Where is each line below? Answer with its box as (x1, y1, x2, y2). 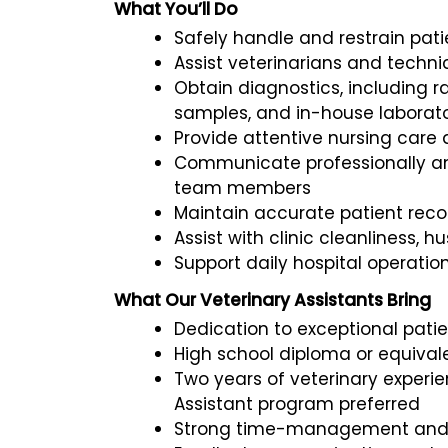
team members (174, 175, 311, 200)
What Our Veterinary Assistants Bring (114, 287, 431, 312)
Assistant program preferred (174, 391, 420, 416)
